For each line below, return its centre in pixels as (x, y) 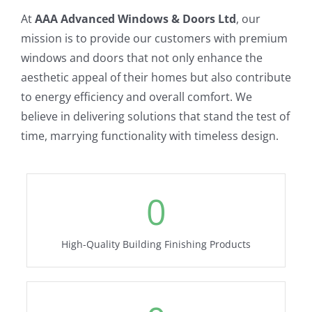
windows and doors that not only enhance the (142, 58)
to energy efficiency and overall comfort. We (136, 97)
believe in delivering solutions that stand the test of (155, 117)
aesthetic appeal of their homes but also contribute (156, 78)
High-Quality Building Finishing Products (156, 244)
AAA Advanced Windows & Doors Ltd (135, 19)
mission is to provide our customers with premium (154, 39)
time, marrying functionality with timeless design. (150, 136)
